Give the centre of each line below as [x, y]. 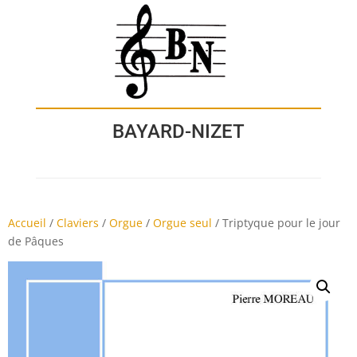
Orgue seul [182, 223]
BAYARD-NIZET [178, 132]
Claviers [78, 223]
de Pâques [36, 241]
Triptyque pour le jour [281, 223]
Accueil [27, 223]
